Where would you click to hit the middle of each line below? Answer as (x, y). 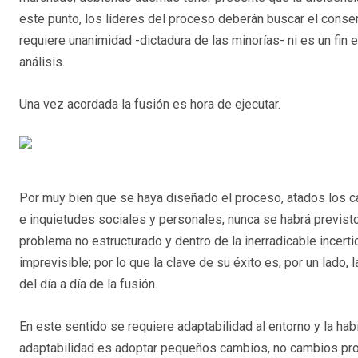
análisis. (42, 62)
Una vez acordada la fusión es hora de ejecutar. (150, 105)
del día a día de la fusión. (88, 284)
